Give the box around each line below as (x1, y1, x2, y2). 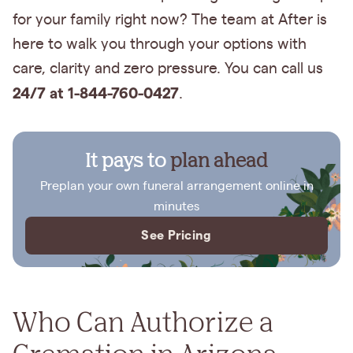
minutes (154, 200, 199, 213)
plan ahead (170, 148, 268, 171)
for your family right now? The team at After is (13, 13, 327, 28)
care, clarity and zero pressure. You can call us (13, 61, 323, 76)
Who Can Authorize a (13, 303, 273, 338)
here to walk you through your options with (13, 37, 307, 52)
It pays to (85, 148, 170, 171)
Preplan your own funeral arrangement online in (39, 180, 314, 192)
